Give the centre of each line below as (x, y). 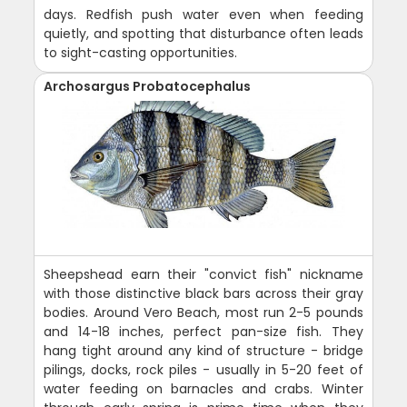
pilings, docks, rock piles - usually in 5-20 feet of (203, 369)
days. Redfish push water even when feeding (203, 14)
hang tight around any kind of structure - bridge (203, 350)
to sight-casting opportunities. (141, 52)
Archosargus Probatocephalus (148, 86)
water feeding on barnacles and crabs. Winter (203, 388)
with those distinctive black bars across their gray (203, 293)
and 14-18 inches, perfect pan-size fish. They (203, 331)
